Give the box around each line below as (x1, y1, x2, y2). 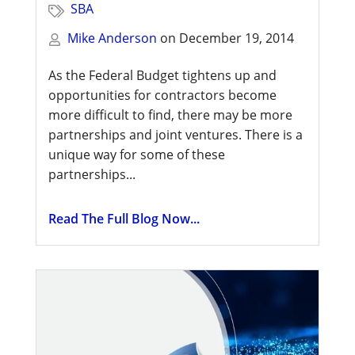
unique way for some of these (48, 145, 225, 163)
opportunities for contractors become (48, 86, 277, 104)
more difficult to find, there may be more (48, 105, 292, 124)
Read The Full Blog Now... (48, 210, 200, 228)
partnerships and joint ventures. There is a (48, 125, 303, 143)
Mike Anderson (67, 29, 157, 47)
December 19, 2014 (179, 29, 294, 47)
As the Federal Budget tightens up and (48, 66, 277, 84)
